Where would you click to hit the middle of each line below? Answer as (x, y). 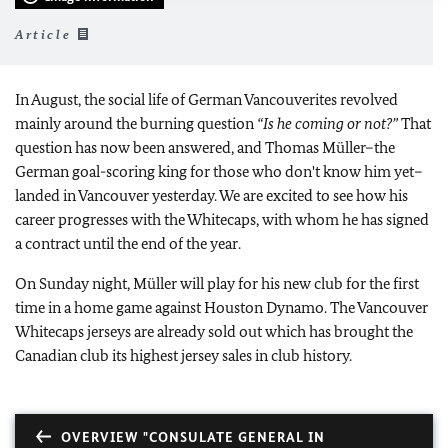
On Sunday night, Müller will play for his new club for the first (217, 283)
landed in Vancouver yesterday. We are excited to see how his (211, 195)
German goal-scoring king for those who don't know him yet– (219, 171)
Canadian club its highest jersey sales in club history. (183, 355)
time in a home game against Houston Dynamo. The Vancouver (221, 307)
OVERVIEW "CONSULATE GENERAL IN (193, 437)
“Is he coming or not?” (327, 123)
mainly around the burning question (136, 123)
